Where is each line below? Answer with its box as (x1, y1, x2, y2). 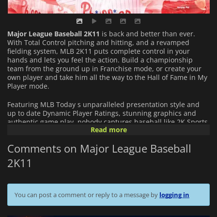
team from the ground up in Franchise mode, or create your (7, 64, 201, 74)
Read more (90, 125, 127, 135)
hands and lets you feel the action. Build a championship (7, 55, 193, 65)
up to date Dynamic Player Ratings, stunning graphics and (7, 108, 196, 118)
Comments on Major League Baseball (7, 140, 191, 155)
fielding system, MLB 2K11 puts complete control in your (7, 46, 190, 56)
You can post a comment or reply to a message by (15, 190, 159, 199)
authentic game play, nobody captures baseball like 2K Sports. (7, 117, 210, 127)
